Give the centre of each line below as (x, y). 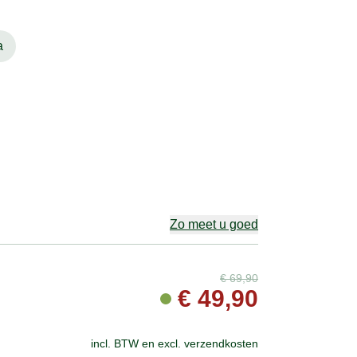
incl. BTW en (124, 343)
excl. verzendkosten (208, 343)
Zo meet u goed (214, 224)
